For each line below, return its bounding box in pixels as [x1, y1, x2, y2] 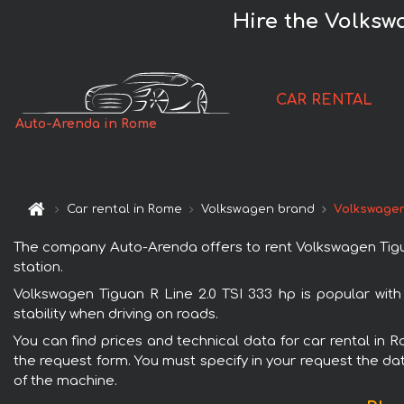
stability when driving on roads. [14, 306, 218, 322]
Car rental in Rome [67, 203, 183, 216]
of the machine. [14, 372, 117, 389]
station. [14, 259, 63, 275]
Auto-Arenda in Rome [15, 117, 158, 132]
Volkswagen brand [201, 203, 316, 216]
